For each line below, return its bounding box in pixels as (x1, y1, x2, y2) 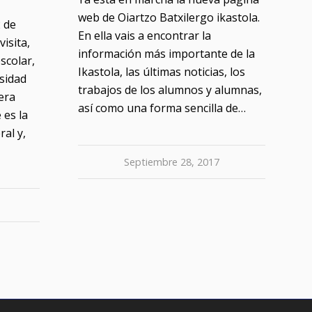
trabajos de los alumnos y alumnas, (77, 82, 262, 98)
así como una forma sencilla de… (77, 100, 246, 116)
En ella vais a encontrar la (77, 28, 211, 44)
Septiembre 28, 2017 (123, 155, 219, 169)
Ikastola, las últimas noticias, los (77, 64, 245, 80)
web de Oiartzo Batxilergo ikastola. (77, 10, 260, 26)
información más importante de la (77, 46, 255, 62)
